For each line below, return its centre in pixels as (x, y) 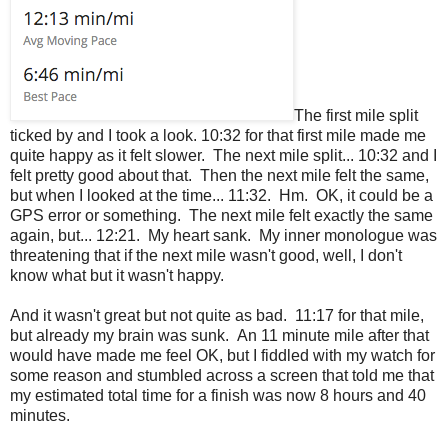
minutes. (40, 416)
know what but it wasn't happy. (117, 276)
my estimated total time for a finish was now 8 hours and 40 (218, 396)
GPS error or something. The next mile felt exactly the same (221, 216)
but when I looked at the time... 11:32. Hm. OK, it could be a (221, 196)
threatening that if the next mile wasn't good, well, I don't (206, 256)
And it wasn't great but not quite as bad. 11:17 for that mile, (217, 316)
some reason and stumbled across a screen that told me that (222, 376)
